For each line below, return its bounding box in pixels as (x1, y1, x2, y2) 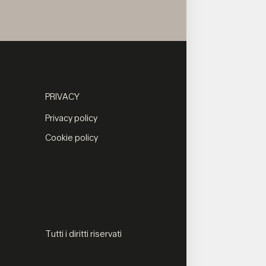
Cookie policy (45, 132, 99, 144)
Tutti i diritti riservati (45, 228, 122, 240)
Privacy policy (45, 113, 98, 125)
